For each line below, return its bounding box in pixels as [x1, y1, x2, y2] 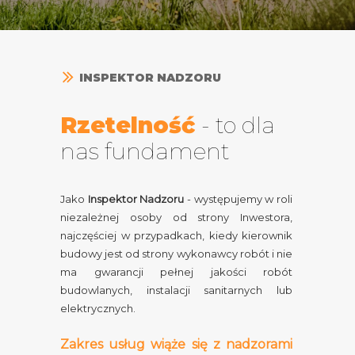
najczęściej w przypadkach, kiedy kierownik [60, 229, 292, 242]
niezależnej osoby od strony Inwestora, [60, 211, 292, 223]
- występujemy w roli [184, 193, 293, 205]
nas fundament [60, 138, 230, 165]
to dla [216, 112, 275, 139]
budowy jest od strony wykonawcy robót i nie [60, 247, 292, 260]
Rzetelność [60, 112, 195, 139]
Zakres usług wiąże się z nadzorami [60, 337, 292, 352]
